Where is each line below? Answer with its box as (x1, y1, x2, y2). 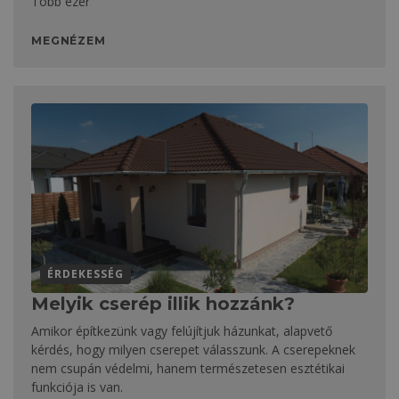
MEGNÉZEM (31, 34, 106, 48)
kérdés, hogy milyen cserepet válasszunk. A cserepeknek (31, 341, 355, 359)
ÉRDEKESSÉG (47, 266, 124, 282)
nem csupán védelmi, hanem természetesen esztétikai (31, 360, 345, 378)
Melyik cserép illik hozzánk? (31, 293, 295, 315)
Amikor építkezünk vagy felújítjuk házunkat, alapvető (31, 322, 332, 340)
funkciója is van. (31, 379, 123, 396)
